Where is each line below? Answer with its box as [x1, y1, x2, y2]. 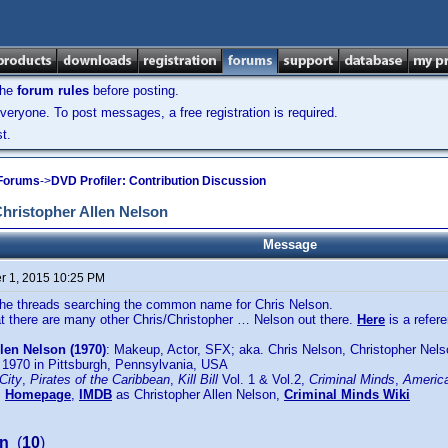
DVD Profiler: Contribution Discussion [51, 173, 266, 188]
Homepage [5, 387, 71, 402]
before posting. [89, 83, 179, 98]
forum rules [17, 83, 89, 98]
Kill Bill [178, 372, 218, 387]
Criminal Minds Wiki [284, 387, 410, 402]
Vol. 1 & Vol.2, [218, 372, 309, 387]
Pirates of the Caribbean [30, 372, 170, 387]
